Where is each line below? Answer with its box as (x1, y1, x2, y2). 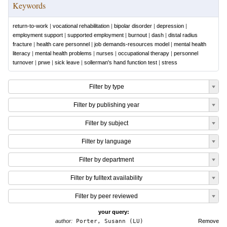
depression (157, 23, 184, 29)
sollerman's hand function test (84, 59, 157, 65)
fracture (13, 41, 32, 47)
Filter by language (82, 138, 131, 145)
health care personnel (36, 41, 90, 47)
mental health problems (35, 50, 92, 56)
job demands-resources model (94, 41, 169, 47)
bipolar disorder (114, 23, 152, 29)
